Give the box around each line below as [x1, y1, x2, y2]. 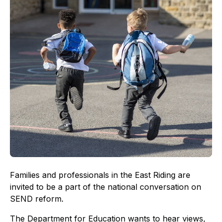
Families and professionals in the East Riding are [10, 169, 190, 180]
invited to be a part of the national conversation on [10, 181, 201, 192]
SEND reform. [10, 193, 63, 204]
